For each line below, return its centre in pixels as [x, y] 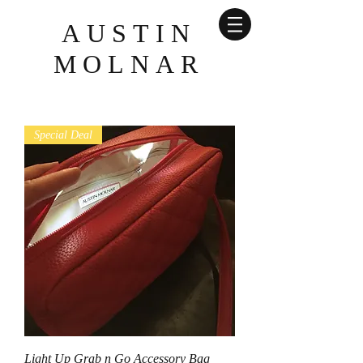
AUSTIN [129, 33]
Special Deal [63, 135]
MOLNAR [129, 64]
